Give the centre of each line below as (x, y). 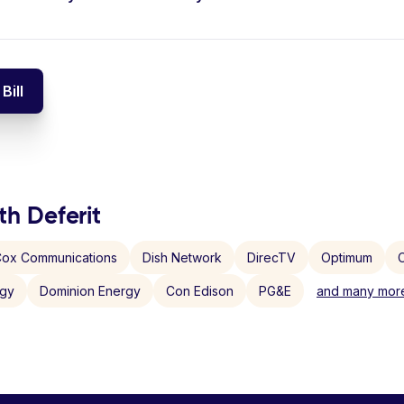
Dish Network (182, 257)
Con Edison (200, 291)
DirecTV (271, 257)
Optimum (347, 257)
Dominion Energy (90, 291)
